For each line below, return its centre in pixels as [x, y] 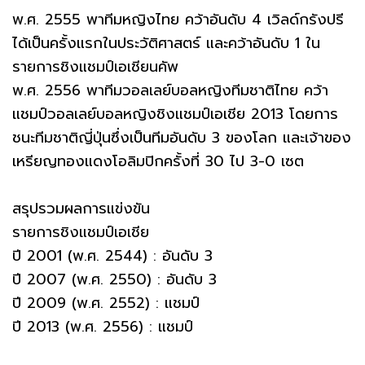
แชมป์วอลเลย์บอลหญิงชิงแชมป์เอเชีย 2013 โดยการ [175, 114]
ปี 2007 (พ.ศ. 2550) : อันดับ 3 [114, 279]
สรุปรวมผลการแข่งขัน [81, 208]
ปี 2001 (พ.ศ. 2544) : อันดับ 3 [112, 255]
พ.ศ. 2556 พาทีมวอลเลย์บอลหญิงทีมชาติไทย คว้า [170, 90]
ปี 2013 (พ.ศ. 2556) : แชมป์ [103, 326]
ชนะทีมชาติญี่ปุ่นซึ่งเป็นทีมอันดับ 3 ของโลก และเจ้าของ [182, 137]
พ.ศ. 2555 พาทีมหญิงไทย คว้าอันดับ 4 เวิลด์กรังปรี [178, 19]
